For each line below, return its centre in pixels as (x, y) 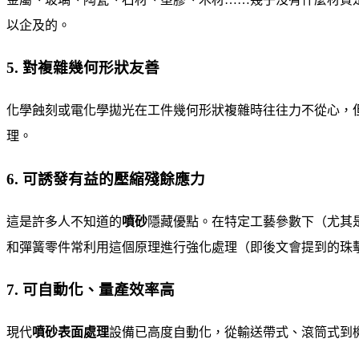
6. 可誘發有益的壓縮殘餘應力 (106, 179)
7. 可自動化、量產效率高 (91, 290)
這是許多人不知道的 (64, 221)
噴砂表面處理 (71, 332)
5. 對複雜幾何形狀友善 (83, 68)
